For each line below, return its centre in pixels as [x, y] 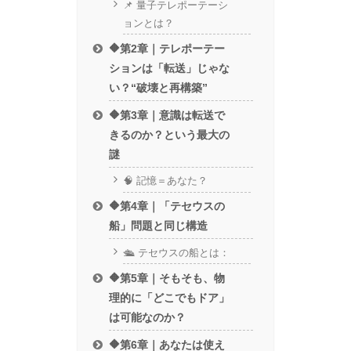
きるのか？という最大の [170, 134]
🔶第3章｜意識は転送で [167, 115]
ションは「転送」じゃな [170, 68]
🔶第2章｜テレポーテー [167, 49]
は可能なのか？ [148, 317]
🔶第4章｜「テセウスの [167, 206]
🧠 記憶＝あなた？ [165, 180]
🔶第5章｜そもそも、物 [167, 278]
